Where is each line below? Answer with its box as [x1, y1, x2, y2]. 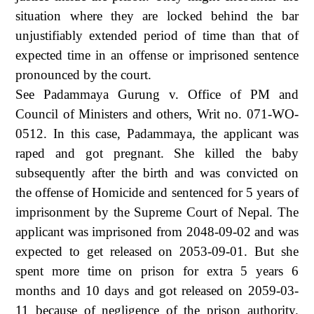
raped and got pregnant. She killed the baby [15, 145, 299, 161]
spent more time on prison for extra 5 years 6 [15, 263, 299, 278]
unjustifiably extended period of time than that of [15, 27, 299, 43]
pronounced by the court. [15, 67, 152, 82]
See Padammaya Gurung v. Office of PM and [15, 86, 299, 102]
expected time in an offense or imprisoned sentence [15, 47, 299, 62]
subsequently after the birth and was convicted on [15, 165, 299, 180]
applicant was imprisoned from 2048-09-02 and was [15, 224, 299, 239]
